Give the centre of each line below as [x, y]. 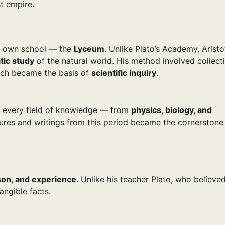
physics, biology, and [172, 110]
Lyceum [89, 49]
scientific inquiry [124, 73]
